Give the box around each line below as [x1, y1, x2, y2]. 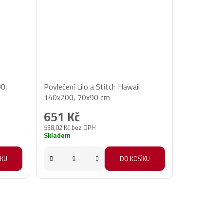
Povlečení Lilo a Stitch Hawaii [44, 81, 140, 93]
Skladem [44, 130, 71, 141]
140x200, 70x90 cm [44, 91, 110, 104]
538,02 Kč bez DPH [44, 123, 96, 133]
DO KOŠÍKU [119, 154, 150, 164]
